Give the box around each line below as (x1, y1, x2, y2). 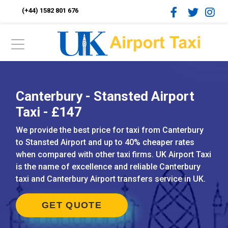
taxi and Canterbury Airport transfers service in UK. (16, 174, 206, 184)
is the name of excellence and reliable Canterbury (16, 162, 201, 172)
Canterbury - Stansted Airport (16, 89, 194, 104)
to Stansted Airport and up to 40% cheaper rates (16, 137, 194, 147)
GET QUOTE (42, 200, 102, 210)
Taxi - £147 (16, 104, 82, 120)
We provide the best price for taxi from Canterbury (16, 125, 204, 135)
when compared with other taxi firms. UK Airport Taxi (16, 150, 211, 159)
